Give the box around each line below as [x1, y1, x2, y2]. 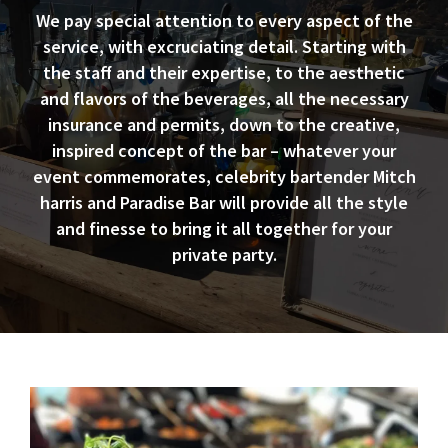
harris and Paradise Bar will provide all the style [40, 190, 408, 214]
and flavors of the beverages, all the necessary [39, 86, 409, 110]
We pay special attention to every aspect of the [35, 8, 413, 32]
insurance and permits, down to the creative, [48, 112, 400, 136]
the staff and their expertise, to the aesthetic [43, 60, 405, 84]
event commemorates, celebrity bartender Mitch [32, 164, 416, 188]
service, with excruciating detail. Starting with [42, 34, 406, 58]
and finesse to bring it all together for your [56, 216, 392, 240]
